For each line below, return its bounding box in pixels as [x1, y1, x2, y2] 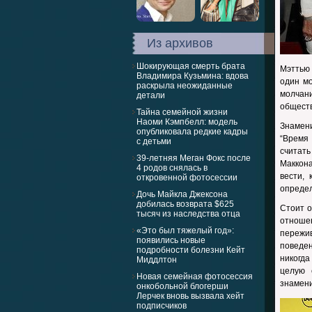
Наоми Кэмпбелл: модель [136, 117, 237, 127]
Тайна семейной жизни [136, 107, 228, 117]
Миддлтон [136, 255, 177, 265]
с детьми [136, 136, 171, 146]
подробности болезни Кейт [136, 245, 245, 255]
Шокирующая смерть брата [136, 61, 245, 71]
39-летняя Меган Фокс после [136, 153, 251, 163]
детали [136, 91, 165, 100]
